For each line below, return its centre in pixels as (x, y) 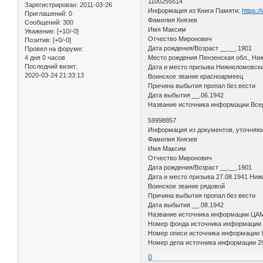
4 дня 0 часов (45, 57)
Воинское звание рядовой (187, 186)
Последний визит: (51, 66)
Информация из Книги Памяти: (195, 10)
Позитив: (38, 40)
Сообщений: (43, 22)
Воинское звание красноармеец (196, 76)
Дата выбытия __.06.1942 (186, 95)
